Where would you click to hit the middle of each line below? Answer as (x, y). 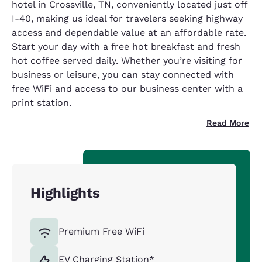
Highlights (65, 193)
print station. (42, 103)
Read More (228, 123)
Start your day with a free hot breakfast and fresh (126, 47)
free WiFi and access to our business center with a (127, 89)
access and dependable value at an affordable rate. (129, 33)
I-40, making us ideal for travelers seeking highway (127, 19)
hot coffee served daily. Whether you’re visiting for (127, 61)
